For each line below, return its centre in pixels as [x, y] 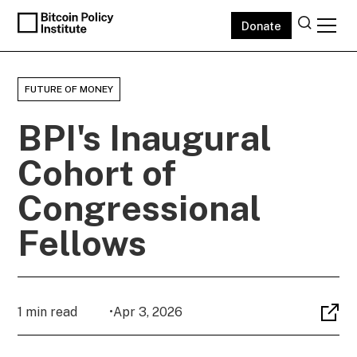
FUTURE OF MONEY [69, 89]
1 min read [48, 312]
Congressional [140, 208]
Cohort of [97, 173]
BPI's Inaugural [145, 138]
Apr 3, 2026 [148, 312]
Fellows [82, 243]
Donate [261, 25]
